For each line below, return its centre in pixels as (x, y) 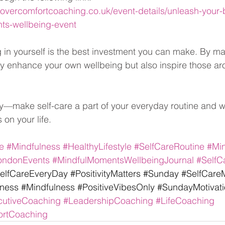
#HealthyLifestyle (97, 146)
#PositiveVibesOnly (116, 187)
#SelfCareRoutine (169, 146)
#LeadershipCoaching (108, 200)
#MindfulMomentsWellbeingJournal (123, 160)
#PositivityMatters (105, 173)
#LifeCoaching (185, 200)
